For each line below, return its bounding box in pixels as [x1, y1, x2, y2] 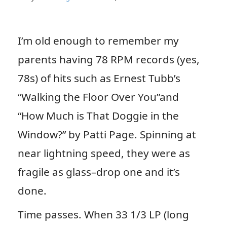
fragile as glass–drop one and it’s [17, 164, 180, 179]
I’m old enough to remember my [17, 33, 179, 48]
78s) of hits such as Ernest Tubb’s [17, 70, 180, 85]
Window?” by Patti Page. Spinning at [17, 127, 196, 141]
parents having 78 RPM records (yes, [17, 52, 200, 66]
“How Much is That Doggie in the [17, 108, 179, 123]
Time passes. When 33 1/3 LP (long [17, 207, 189, 221]
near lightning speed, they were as [17, 145, 190, 160]
